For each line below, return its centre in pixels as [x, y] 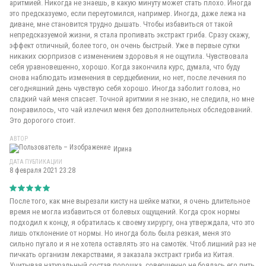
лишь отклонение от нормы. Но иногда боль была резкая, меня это [120, 233]
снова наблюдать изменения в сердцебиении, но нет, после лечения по [128, 77]
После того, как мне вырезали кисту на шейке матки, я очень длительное [130, 201]
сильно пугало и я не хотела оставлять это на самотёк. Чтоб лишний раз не [133, 244]
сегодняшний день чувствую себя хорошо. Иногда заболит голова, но [125, 88]
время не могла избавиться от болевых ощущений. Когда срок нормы [125, 212]
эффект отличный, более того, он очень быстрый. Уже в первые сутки [125, 45]
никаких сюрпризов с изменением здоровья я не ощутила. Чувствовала [129, 56]
